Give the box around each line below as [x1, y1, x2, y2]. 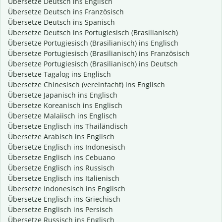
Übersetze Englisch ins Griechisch [8, 194, 120, 204]
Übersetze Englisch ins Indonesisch [8, 142, 125, 152]
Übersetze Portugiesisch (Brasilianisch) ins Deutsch [8, 59, 178, 69]
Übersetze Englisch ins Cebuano [8, 153, 115, 163]
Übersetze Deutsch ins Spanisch [8, 17, 115, 27]
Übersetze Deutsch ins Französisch [8, 7, 124, 17]
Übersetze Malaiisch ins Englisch [8, 111, 117, 121]
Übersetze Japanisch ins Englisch [8, 90, 117, 100]
